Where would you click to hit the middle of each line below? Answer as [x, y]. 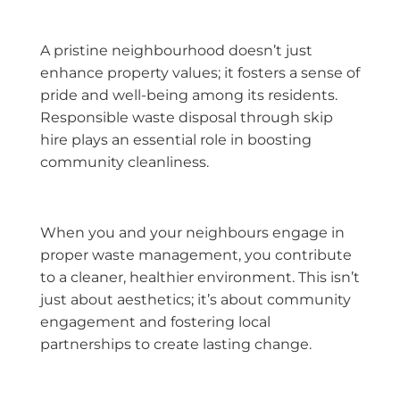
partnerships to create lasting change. [176, 344]
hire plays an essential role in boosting [176, 140]
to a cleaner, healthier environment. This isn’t [200, 277]
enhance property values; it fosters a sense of [200, 73]
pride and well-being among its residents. [189, 96]
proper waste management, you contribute [196, 254]
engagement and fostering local [155, 321]
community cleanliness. [125, 162]
